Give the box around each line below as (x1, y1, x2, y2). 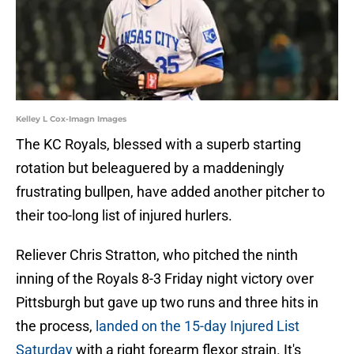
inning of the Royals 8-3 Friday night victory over (16, 270, 314, 288)
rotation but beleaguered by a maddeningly (16, 160, 284, 177)
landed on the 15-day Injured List (96, 318, 299, 335)
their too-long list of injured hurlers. (16, 207, 232, 224)
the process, (16, 318, 96, 335)
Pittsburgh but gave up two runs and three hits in (16, 294, 318, 311)
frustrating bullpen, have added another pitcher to (16, 183, 325, 201)
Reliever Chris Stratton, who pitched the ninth (16, 247, 298, 264)
